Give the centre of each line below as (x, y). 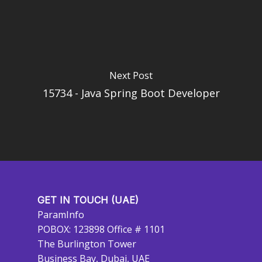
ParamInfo (61, 215)
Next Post (131, 75)
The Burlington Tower (87, 244)
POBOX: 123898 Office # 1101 (101, 229)
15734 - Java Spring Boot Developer (131, 93)
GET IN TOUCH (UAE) (88, 200)
